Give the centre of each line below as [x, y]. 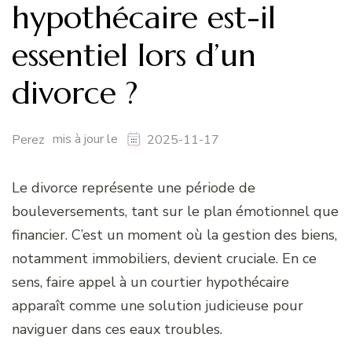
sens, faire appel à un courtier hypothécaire [150, 282]
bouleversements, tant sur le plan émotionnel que [175, 212]
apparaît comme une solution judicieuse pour [158, 306]
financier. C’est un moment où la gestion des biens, [174, 235]
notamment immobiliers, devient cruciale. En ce [164, 259]
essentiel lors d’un [134, 55]
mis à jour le [87, 139]
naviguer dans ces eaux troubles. [117, 330]
